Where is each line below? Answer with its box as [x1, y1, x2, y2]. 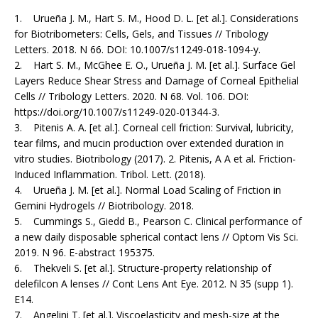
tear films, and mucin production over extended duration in [14, 136, 284, 150]
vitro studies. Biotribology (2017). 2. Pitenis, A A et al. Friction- [14, 152, 296, 166]
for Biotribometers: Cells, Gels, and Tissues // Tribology [14, 27, 268, 41]
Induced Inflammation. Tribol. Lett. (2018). [14, 168, 206, 182]
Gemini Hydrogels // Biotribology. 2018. [14, 199, 197, 213]
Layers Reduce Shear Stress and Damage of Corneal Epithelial [14, 74, 299, 88]
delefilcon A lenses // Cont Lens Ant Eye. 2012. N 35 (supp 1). [14, 277, 293, 291]
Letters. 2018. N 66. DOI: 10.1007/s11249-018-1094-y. [14, 43, 263, 57]
